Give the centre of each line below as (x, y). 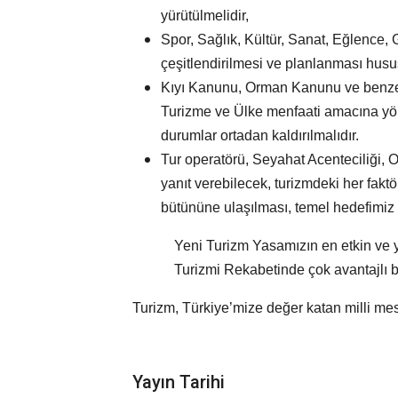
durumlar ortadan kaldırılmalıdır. (260, 136)
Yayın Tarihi (179, 382)
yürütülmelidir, (205, 16)
